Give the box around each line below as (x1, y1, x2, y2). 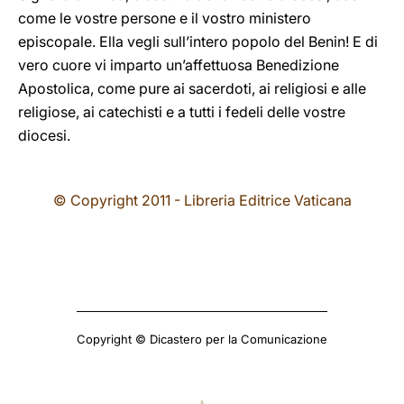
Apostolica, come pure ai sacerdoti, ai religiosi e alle (18, 79, 366, 97)
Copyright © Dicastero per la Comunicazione (77, 332, 327, 346)
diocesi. (18, 126, 70, 144)
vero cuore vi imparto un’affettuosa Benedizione (18, 56, 339, 74)
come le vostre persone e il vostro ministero (18, 9, 311, 27)
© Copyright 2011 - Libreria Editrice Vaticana (52, 191, 352, 209)
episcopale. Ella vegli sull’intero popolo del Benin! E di (18, 32, 378, 50)
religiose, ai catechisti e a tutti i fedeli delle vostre (18, 103, 345, 121)
